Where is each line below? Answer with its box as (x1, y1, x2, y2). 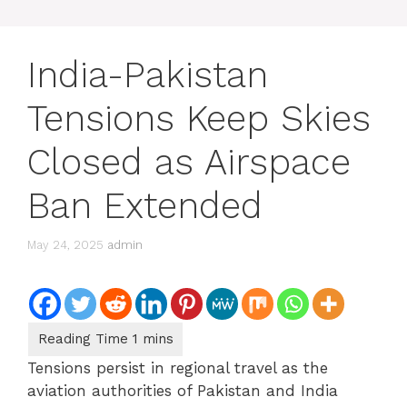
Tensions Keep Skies (27, 97, 371, 140)
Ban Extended (27, 184, 263, 227)
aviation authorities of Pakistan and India (27, 381, 338, 400)
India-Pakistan (27, 54, 268, 96)
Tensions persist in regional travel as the (27, 358, 328, 377)
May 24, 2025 (27, 237, 104, 252)
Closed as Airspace (27, 141, 351, 184)
